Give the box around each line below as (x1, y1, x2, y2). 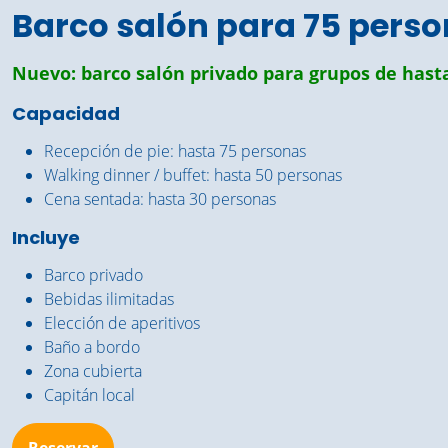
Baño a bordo (44, 336, 140, 358)
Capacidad (12, 101, 120, 126)
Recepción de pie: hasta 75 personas (44, 140, 306, 162)
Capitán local (44, 384, 135, 406)
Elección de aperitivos (44, 312, 200, 334)
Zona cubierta (44, 360, 142, 382)
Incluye (12, 225, 80, 250)
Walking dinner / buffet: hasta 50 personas (44, 164, 342, 186)
